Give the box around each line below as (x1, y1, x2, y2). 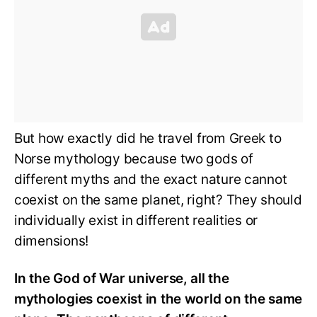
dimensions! (14, 232, 92, 249)
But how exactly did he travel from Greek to (14, 129, 282, 146)
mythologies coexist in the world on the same (14, 290, 303, 307)
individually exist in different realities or (14, 212, 258, 229)
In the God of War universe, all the (14, 270, 229, 287)
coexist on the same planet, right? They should (14, 191, 302, 208)
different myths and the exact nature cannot (14, 171, 287, 188)
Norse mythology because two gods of (14, 150, 253, 167)
